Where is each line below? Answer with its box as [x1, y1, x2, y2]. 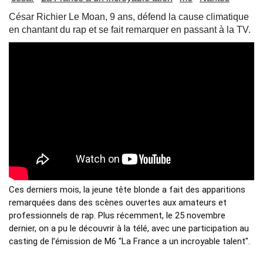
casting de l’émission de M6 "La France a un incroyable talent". [9, 236, 252, 247]
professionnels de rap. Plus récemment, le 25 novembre [9, 210, 225, 221]
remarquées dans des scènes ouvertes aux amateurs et [9, 197, 227, 208]
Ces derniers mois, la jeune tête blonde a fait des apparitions [9, 184, 245, 195]
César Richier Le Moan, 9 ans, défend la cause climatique [9, 12, 249, 22]
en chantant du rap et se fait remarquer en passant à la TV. [9, 25, 251, 35]
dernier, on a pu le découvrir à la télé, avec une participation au [9, 223, 249, 234]
